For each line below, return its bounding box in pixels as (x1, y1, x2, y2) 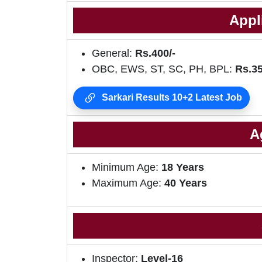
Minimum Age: (92, 161, 161, 174)
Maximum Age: (92, 177, 164, 189)
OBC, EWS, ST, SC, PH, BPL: (92, 63, 235, 75)
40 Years (164, 177, 207, 189)
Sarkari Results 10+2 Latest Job (99, 92, 242, 103)
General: (92, 47, 135, 60)
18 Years (161, 161, 204, 174)
